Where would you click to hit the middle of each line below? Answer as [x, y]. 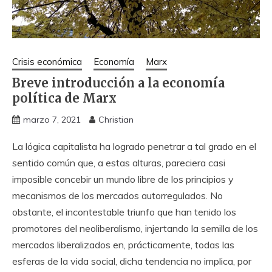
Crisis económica [47, 62]
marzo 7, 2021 [52, 120]
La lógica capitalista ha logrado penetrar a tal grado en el [134, 147]
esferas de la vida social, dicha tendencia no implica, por [132, 261]
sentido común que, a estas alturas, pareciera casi [119, 163]
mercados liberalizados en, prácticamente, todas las [123, 245]
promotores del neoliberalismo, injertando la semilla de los [135, 229]
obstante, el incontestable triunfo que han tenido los [124, 212]
